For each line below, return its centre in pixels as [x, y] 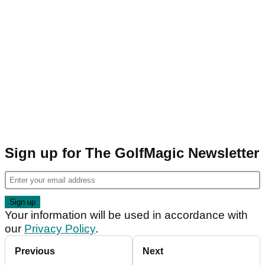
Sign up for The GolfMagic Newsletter [132, 153]
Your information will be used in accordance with [126, 215]
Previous [35, 251]
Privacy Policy [60, 228]
